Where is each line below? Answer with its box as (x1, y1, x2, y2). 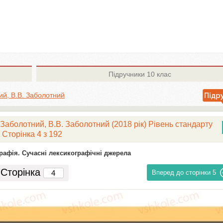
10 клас (144, 70, 171, 78)
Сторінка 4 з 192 (1, 130, 62, 138)
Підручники (108, 70, 145, 78)
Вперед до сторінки (152, 169, 211, 176)
